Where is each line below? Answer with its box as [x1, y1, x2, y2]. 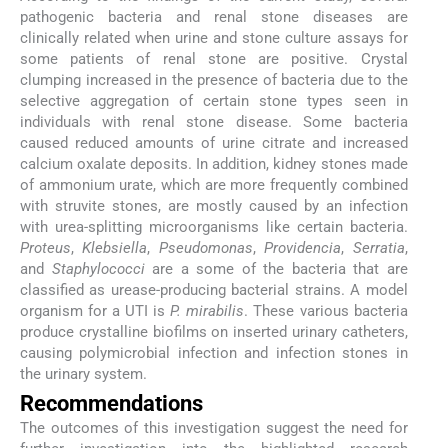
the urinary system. [20, 364, 147, 383]
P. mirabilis [170, 301, 245, 320]
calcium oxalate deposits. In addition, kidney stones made [20, 154, 408, 173]
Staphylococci [51, 259, 145, 278]
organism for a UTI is [20, 301, 171, 320]
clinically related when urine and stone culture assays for [20, 28, 408, 47]
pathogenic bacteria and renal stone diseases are [20, 7, 408, 26]
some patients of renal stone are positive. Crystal [20, 49, 408, 68]
